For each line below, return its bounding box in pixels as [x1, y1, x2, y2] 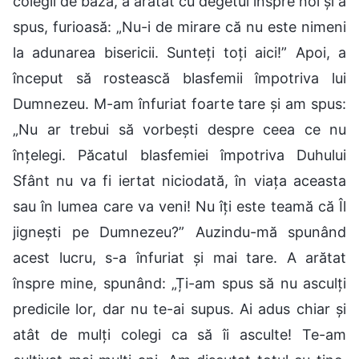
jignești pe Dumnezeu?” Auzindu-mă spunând [13, 223, 346, 240]
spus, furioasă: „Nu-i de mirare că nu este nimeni [13, 18, 346, 35]
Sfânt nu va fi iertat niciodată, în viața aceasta [13, 171, 346, 189]
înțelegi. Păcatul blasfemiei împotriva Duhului [13, 146, 346, 163]
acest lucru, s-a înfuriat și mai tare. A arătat [13, 248, 346, 266]
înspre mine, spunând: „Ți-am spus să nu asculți [13, 274, 346, 292]
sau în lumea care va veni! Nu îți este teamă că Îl [13, 197, 346, 215]
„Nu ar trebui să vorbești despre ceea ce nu [13, 120, 346, 138]
